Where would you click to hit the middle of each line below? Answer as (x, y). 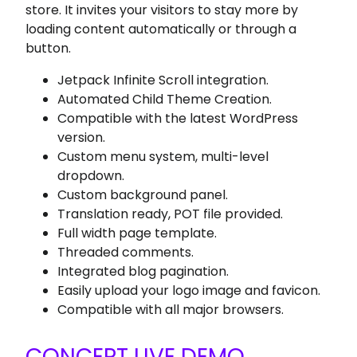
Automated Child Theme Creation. (165, 99)
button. (49, 48)
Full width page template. (137, 233)
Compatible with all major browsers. (171, 310)
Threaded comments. (126, 252)
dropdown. (91, 176)
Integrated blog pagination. (143, 271)
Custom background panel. (143, 195)
